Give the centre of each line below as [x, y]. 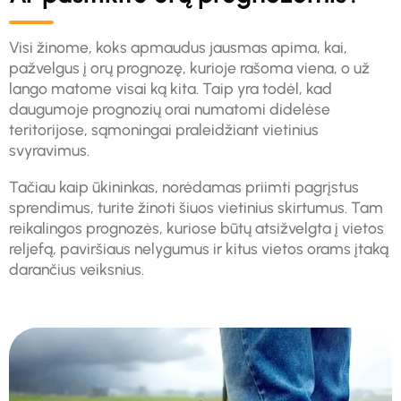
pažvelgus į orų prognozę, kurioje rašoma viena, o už [189, 68]
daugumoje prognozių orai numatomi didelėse [170, 109]
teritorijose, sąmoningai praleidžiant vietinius [164, 130]
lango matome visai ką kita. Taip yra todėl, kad [171, 89]
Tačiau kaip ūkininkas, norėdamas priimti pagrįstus [184, 186]
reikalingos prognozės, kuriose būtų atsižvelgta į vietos [196, 227]
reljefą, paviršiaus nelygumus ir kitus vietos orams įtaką [199, 248]
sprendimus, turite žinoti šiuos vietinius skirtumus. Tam [196, 207]
